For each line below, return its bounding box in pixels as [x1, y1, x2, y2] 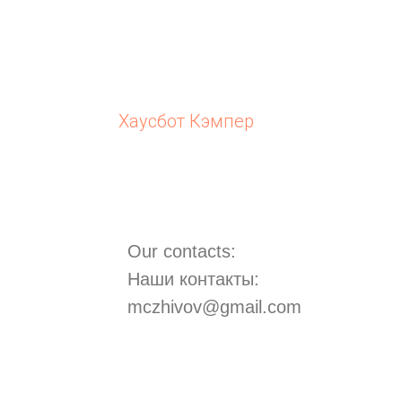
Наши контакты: [127, 269, 259, 290]
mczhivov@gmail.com [127, 297, 301, 318]
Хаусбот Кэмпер [118, 110, 254, 133]
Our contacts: [127, 241, 236, 262]
